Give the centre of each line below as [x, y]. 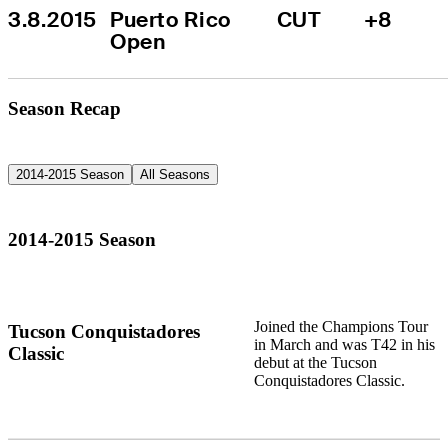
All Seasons [175, 174]
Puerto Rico [170, 19]
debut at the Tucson [315, 363]
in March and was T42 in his [344, 345]
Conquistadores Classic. [329, 381]
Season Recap [64, 108]
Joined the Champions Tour [340, 327]
